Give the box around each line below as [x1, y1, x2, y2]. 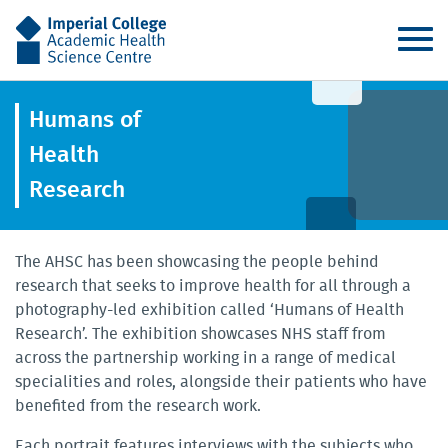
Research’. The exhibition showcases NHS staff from [15, 326, 386, 342]
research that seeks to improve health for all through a [15, 278, 411, 294]
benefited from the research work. [15, 398, 261, 414]
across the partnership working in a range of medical [15, 350, 396, 366]
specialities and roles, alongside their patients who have [15, 374, 427, 390]
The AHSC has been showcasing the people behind [15, 254, 379, 270]
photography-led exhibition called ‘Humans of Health [15, 302, 404, 318]
